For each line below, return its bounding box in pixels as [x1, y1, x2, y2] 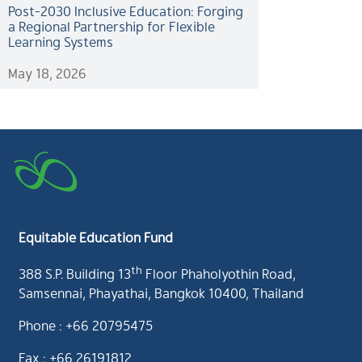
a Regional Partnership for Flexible [8, 15, 215, 36]
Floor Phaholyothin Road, [142, 263, 296, 284]
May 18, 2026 [8, 62, 86, 83]
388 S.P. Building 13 [19, 263, 131, 284]
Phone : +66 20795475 [19, 314, 153, 335]
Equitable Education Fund [19, 226, 173, 247]
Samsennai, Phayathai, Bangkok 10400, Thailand [19, 282, 304, 303]
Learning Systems [8, 31, 113, 52]
